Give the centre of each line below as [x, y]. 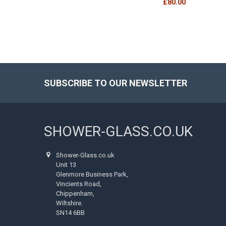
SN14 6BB [71, 212]
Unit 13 [66, 164]
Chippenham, [75, 193]
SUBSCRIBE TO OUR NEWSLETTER [115, 83]
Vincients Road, [79, 184]
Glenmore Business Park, [92, 174]
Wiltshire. [70, 203]
